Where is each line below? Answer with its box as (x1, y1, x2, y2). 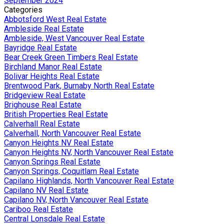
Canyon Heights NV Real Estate (4, 137, 113, 147)
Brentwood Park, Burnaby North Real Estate (4, 80, 154, 90)
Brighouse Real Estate (4, 99, 81, 109)
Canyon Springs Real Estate (4, 156, 100, 166)
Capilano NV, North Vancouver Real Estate (4, 194, 148, 204)
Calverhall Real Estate (4, 118, 80, 128)
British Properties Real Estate (4, 109, 108, 119)
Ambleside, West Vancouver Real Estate (4, 33, 144, 43)
